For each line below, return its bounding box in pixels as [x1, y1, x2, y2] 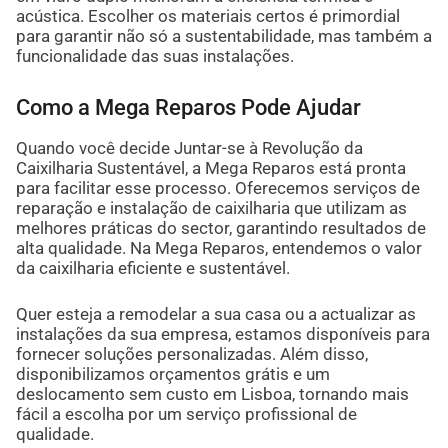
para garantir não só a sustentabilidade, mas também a [15, 26, 432, 47]
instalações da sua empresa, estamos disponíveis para [15, 324, 430, 344]
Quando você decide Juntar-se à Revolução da [15, 138, 363, 159]
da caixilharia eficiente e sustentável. [15, 258, 290, 279]
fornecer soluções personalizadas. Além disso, [15, 344, 368, 364]
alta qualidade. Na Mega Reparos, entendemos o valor [15, 238, 422, 259]
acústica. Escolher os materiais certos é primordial [15, 6, 400, 27]
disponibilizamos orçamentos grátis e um [15, 364, 330, 384]
